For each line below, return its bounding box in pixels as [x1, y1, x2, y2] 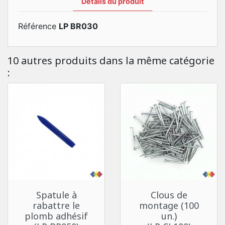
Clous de [150, 189, 187, 201]
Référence [18, 21, 56, 31]
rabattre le [33, 199, 80, 211]
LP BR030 [59, 21, 98, 31]
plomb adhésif [25, 210, 88, 222]
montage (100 [139, 199, 199, 211]
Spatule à [36, 189, 77, 201]
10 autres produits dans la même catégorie [8, 54, 214, 67]
